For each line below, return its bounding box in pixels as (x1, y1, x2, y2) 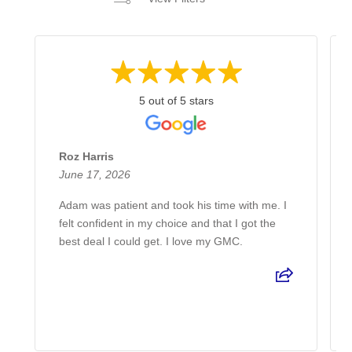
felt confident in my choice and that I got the (59, 216, 276, 229)
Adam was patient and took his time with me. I (59, 198, 287, 211)
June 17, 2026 (59, 167, 130, 181)
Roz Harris (59, 149, 114, 163)
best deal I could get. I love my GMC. (59, 234, 243, 247)
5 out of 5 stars (138, 93, 214, 107)
